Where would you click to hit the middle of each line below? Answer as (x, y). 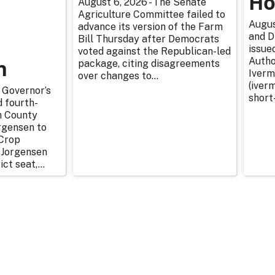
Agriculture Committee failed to (152, 15)
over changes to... (118, 76)
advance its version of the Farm (150, 27)
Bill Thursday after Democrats (149, 39)
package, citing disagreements (149, 64)
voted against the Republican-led (154, 52)
